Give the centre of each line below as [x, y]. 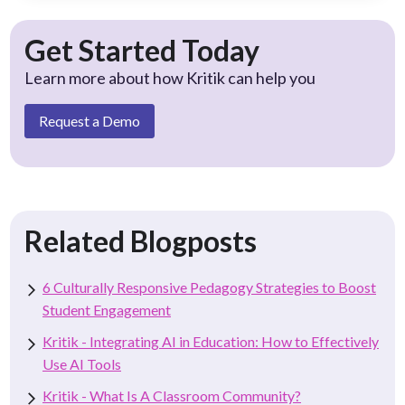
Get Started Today [142, 50]
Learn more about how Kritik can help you [170, 77]
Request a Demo [89, 120]
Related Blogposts [141, 240]
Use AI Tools [82, 363]
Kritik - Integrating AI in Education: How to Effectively [211, 341]
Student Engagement [107, 309]
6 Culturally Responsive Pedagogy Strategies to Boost [209, 287]
